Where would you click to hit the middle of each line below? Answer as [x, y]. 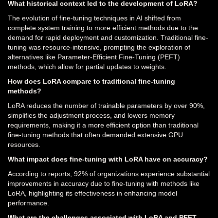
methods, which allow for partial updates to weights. [87, 67]
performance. [28, 203]
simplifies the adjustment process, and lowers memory [91, 116]
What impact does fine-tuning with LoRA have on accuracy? [108, 159]
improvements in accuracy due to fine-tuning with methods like [104, 184]
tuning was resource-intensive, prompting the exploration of [99, 47]
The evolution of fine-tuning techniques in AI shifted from [94, 18]
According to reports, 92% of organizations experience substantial [109, 174]
